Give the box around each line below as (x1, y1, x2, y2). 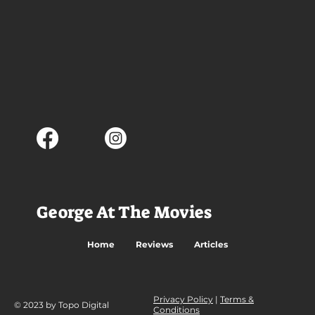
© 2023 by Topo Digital (14, 299, 109, 310)
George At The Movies (37, 201, 212, 224)
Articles (194, 239, 228, 250)
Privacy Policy (153, 294, 213, 305)
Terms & (220, 294, 254, 305)
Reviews (136, 239, 173, 250)
